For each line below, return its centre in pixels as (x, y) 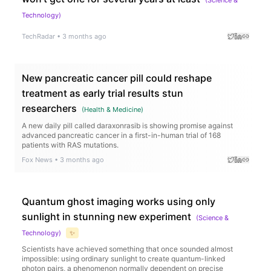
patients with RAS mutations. (70, 145)
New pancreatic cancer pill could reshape (117, 78)
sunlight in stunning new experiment (106, 216)
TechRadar (38, 36)
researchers (49, 108)
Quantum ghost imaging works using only (119, 201)
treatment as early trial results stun (103, 93)
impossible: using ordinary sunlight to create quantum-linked (123, 258)
